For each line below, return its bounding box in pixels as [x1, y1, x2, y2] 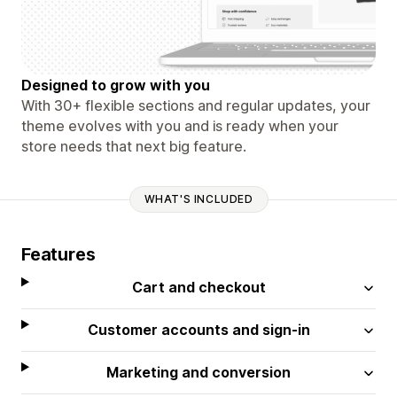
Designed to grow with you [21, 75, 210, 94]
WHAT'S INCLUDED [144, 192, 253, 206]
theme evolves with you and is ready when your [21, 116, 339, 135]
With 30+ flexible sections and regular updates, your [21, 96, 370, 114]
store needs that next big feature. [21, 136, 246, 155]
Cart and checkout [131, 277, 266, 296]
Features [21, 243, 96, 265]
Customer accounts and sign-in [87, 320, 310, 339]
